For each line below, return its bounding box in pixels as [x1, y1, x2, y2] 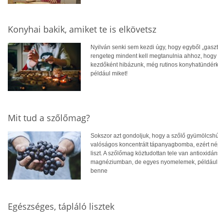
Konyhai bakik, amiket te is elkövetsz [8, 23, 156, 35]
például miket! [91, 70, 127, 77]
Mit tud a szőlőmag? [8, 111, 90, 124]
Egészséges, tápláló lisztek [8, 200, 114, 212]
